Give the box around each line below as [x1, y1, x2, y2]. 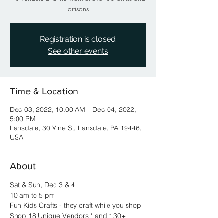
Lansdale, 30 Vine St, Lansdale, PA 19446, [10, 124, 142, 132]
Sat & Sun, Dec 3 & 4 [10, 181, 75, 189]
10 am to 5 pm [10, 191, 55, 200]
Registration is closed [40, 35, 116, 44]
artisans [67, 4, 89, 13]
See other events [48, 46, 108, 55]
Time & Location [10, 86, 78, 96]
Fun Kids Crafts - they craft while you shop [10, 201, 141, 210]
